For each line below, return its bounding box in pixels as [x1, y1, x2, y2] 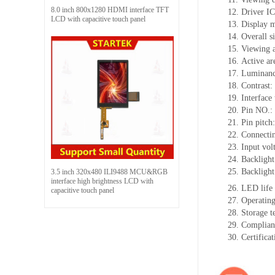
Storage [241, 207, 270, 217]
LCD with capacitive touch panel [51, 14, 145, 23]
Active [241, 56, 266, 66]
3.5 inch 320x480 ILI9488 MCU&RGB [51, 167, 168, 176]
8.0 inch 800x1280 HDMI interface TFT [51, 5, 169, 14]
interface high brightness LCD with [51, 176, 153, 185]
